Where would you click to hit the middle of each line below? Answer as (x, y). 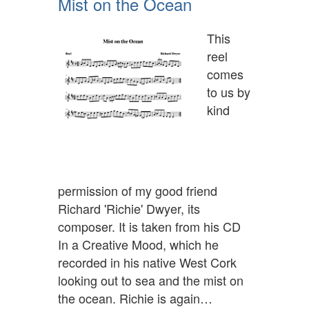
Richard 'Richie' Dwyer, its (129, 209)
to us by (229, 92)
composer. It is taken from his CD (149, 227)
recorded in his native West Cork (147, 262)
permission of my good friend (138, 191)
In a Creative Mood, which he (138, 245)
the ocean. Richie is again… (135, 298)
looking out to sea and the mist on (151, 280)
